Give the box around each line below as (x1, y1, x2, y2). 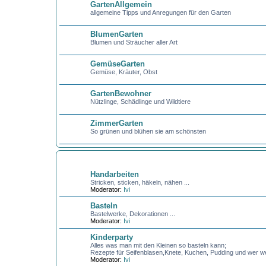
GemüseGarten (90, 59, 145, 68)
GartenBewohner (90, 89, 151, 98)
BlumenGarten (90, 30, 143, 39)
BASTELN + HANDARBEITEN (59, 156, 141, 162)
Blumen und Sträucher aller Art (90, 39, 178, 46)
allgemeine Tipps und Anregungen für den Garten (90, 9, 231, 16)
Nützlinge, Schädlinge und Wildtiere (90, 98, 191, 105)
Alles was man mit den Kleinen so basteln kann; (90, 242, 226, 249)
